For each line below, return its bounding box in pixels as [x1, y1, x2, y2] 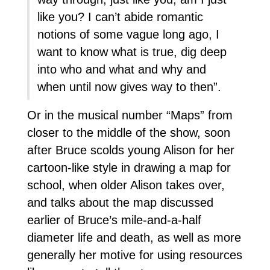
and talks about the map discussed [27, 196, 213, 210]
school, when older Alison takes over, [27, 178, 225, 192]
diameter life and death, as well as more [27, 231, 241, 245]
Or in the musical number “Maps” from [27, 108, 233, 122]
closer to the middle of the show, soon [27, 126, 230, 140]
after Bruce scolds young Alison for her [27, 143, 234, 157]
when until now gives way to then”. [37, 80, 222, 94]
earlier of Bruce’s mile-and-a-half [27, 213, 201, 227]
